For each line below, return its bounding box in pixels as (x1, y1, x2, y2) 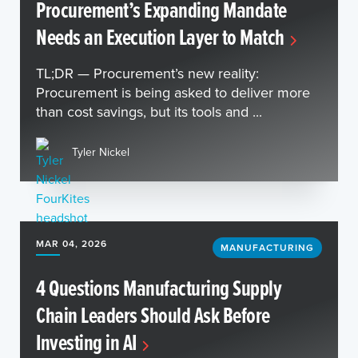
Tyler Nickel (72, 143, 129, 160)
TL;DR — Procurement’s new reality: (36, 63, 259, 83)
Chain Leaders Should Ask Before (36, 299, 270, 331)
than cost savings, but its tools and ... (36, 101, 262, 121)
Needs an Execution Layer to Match (36, 21, 284, 53)
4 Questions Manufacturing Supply (36, 272, 281, 304)
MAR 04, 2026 (36, 237, 107, 250)
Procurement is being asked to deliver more (36, 82, 310, 102)
